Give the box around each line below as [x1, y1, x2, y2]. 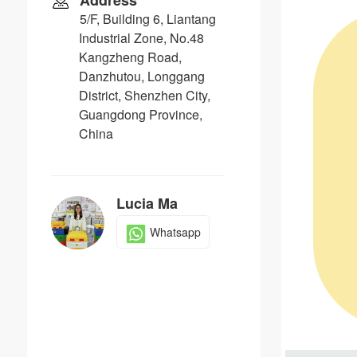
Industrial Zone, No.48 [78, 29, 204, 48]
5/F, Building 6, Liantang [79, 10, 216, 29]
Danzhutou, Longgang [78, 67, 205, 86]
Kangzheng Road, [78, 48, 182, 67]
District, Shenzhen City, [78, 86, 210, 105]
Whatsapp [149, 224, 201, 241]
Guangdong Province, [78, 105, 202, 124]
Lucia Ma [116, 193, 178, 214]
